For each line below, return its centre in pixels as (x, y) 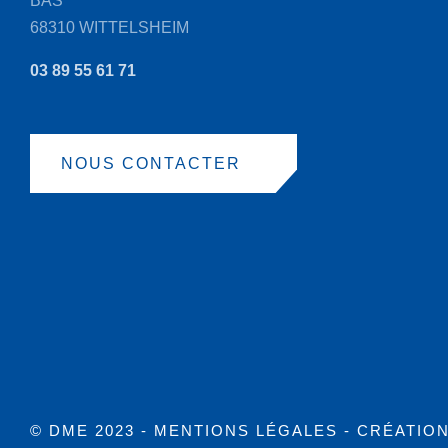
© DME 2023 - (92, 430)
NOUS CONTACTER (151, 163)
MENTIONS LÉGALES (246, 430)
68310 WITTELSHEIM (109, 27)
